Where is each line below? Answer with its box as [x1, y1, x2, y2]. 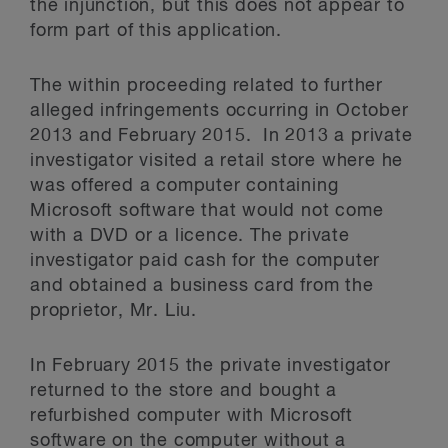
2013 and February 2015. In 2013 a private [30, 127, 413, 145]
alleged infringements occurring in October [30, 102, 409, 120]
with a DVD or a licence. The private [30, 227, 350, 245]
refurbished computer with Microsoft [30, 407, 353, 425]
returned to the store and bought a [30, 382, 338, 400]
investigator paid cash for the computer [30, 252, 381, 270]
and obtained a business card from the [30, 277, 374, 295]
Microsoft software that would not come [30, 202, 384, 220]
